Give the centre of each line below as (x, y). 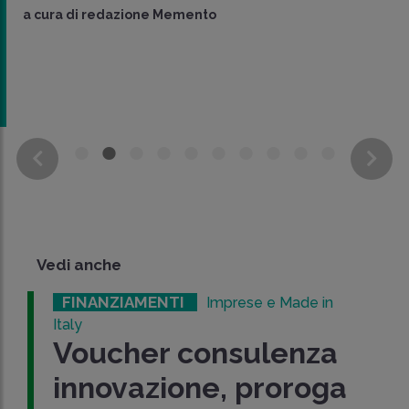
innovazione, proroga (200, 387)
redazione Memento (149, 15)
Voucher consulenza (196, 352)
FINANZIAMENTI (126, 302)
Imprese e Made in (270, 302)
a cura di (52, 15)
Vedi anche (79, 264)
